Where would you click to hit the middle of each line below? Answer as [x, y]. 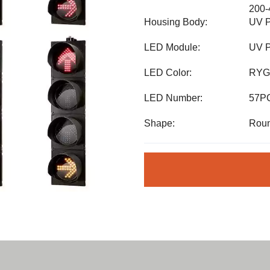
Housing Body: [176, 22]
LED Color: [168, 73]
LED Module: [172, 47]
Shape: [159, 123]
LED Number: [173, 98]
